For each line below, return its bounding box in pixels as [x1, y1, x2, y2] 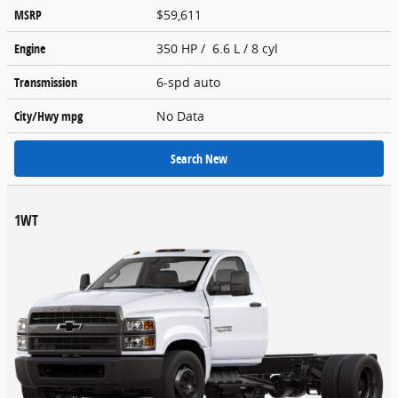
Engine [14, 39, 45, 57]
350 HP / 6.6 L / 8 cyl [156, 39, 282, 57]
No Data [156, 107, 211, 124]
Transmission [14, 73, 77, 91]
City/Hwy [14, 107, 61, 124]
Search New [171, 149, 227, 167]
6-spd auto [156, 73, 224, 91]
